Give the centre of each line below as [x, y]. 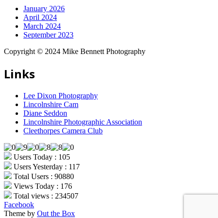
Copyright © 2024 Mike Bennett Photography [75, 52]
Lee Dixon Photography [61, 96]
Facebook [19, 205]
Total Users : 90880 [43, 177]
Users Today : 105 [41, 157]
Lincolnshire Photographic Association [83, 122]
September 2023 [48, 35]
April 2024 [40, 18]
